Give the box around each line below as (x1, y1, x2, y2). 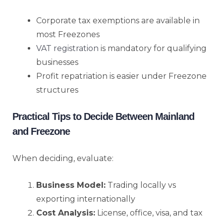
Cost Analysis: (36, 208, 95, 218)
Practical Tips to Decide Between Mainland (12, 111, 194, 122)
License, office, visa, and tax (95, 208, 203, 218)
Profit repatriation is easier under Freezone (36, 71, 207, 81)
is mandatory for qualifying (101, 43, 207, 53)
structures (36, 85, 78, 95)
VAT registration (36, 43, 101, 53)
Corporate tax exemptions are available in (36, 15, 200, 25)
